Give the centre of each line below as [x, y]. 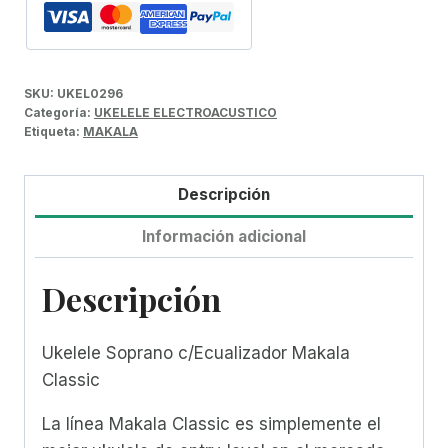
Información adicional [224, 237]
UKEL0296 [90, 93]
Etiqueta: [53, 131]
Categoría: [59, 112]
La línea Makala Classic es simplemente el [211, 424]
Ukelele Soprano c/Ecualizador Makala [196, 353]
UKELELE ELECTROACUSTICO [185, 112]
